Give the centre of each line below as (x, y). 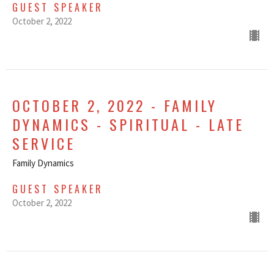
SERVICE (44, 143)
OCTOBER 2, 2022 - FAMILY (115, 106)
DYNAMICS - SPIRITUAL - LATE (128, 124)
